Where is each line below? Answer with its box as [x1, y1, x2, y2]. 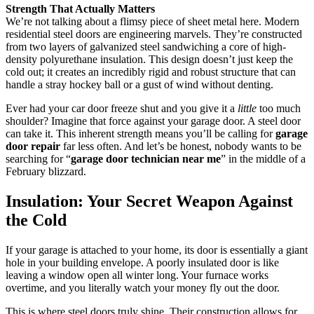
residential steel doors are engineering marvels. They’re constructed [6, 28, 302, 41]
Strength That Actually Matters [6, 3, 155, 15]
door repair [6, 140, 60, 153]
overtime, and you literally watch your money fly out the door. [6, 282, 280, 294]
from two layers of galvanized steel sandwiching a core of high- [6, 41, 286, 53]
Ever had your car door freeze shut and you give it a [6, 102, 238, 115]
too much [257, 102, 301, 115]
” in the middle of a [221, 153, 306, 165]
